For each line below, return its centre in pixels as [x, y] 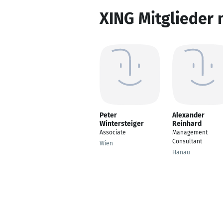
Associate [113, 132]
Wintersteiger [122, 124]
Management [190, 132]
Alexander [188, 115]
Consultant [187, 141]
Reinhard [187, 124]
